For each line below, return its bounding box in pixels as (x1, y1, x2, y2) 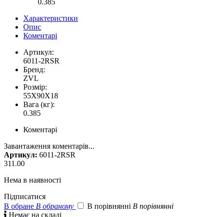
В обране (4, 201, 34, 210)
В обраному (36, 201, 74, 210)
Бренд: (23, 65, 45, 74)
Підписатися (4, 192, 46, 201)
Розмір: (23, 82, 47, 91)
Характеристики (23, 14, 78, 22)
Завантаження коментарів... (4, 141, 94, 150)
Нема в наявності (4, 175, 61, 184)
